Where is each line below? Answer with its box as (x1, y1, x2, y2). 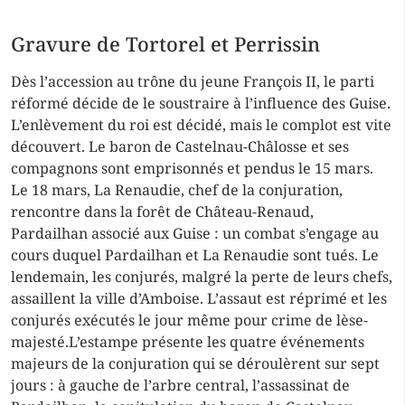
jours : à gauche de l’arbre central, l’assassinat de (11, 375, 350, 395)
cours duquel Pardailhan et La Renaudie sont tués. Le (11, 245, 379, 265)
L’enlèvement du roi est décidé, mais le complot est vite (11, 115, 391, 135)
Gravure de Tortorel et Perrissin (11, 31, 320, 57)
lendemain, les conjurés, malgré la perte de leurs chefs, (11, 267, 392, 287)
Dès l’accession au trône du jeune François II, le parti (11, 71, 374, 91)
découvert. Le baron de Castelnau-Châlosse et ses (11, 137, 349, 156)
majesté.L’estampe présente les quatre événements (11, 332, 364, 352)
